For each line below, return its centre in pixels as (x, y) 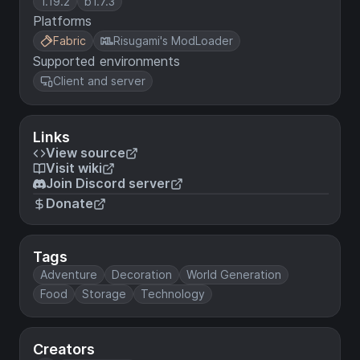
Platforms (62, 21)
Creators (64, 349)
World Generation (234, 274)
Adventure (69, 274)
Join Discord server (108, 183)
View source (86, 153)
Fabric (70, 41)
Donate (70, 203)
